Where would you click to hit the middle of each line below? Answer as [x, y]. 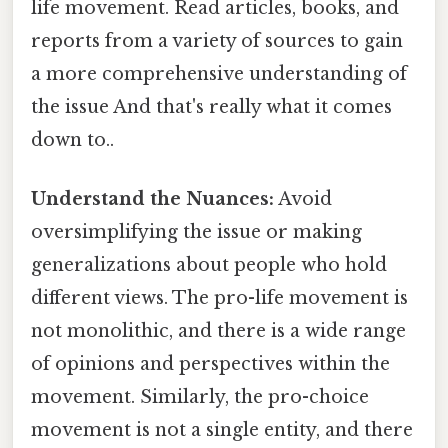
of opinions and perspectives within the [210, 364]
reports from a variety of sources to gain [217, 41]
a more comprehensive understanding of [219, 74]
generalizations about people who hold [209, 265]
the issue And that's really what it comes [211, 107]
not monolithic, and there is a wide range [218, 331]
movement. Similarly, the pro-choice [200, 397]
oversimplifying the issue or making [196, 232]
